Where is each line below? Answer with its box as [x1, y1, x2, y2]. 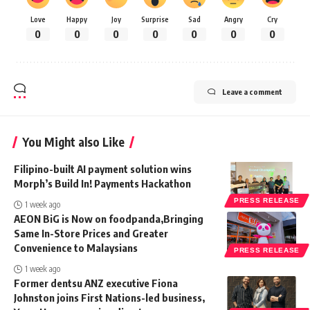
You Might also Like [22, 134, 125, 149]
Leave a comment [222, 86, 282, 96]
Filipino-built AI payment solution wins [14, 162, 192, 175]
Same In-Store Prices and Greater [14, 226, 168, 239]
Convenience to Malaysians [14, 241, 138, 254]
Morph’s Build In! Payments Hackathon [14, 176, 191, 190]
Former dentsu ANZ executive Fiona [14, 276, 178, 289]
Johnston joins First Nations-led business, [14, 291, 205, 304]
